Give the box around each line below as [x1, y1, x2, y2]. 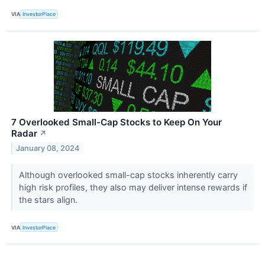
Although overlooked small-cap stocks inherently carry [18, 169, 238, 180]
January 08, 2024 [16, 143, 80, 153]
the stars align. [18, 194, 80, 205]
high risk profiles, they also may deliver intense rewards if [18, 182, 247, 192]
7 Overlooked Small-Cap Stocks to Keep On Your [11, 116, 222, 128]
